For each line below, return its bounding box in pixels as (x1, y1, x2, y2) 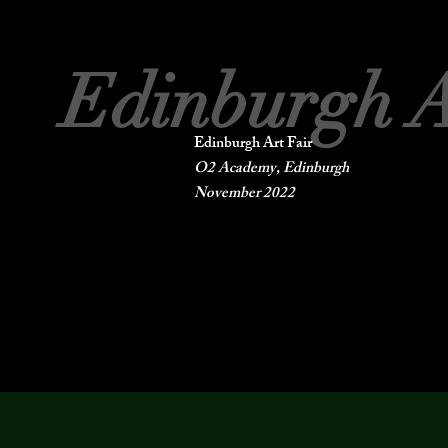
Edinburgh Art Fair (194, 131, 312, 158)
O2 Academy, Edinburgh (194, 156, 349, 183)
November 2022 (194, 181, 295, 208)
